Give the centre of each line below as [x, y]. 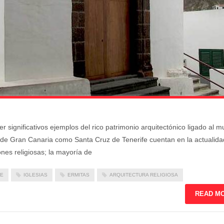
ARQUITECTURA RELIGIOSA [144, 175]
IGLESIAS [35, 175]
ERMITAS [78, 175]
